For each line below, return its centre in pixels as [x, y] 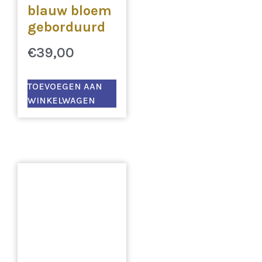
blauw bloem [70, 10]
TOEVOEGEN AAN [65, 86]
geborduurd [66, 27]
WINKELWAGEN [61, 100]
